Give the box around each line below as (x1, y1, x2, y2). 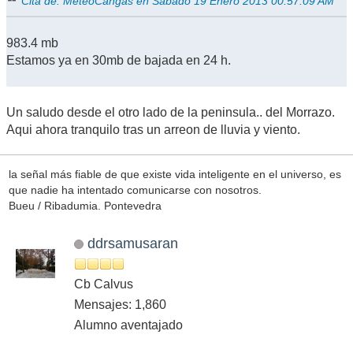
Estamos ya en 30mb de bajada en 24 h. (6, 53, 231, 67)
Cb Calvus (74, 277, 133, 291)
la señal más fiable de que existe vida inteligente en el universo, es (8, 168, 341, 181)
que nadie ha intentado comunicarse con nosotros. (8, 184, 262, 197)
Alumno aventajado (74, 318, 183, 332)
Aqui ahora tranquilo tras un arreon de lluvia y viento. (6, 122, 300, 136)
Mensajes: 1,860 (74, 297, 166, 311)
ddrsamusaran (87, 234, 178, 251)
